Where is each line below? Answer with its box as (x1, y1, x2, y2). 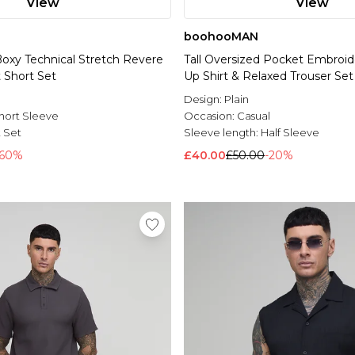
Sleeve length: (184, 126, 261, 139)
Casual (237, 109, 270, 123)
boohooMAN (184, 29, 258, 44)
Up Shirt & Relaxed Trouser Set (184, 69, 353, 84)
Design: (184, 93, 224, 106)
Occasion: (184, 109, 237, 123)
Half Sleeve (261, 126, 319, 139)
